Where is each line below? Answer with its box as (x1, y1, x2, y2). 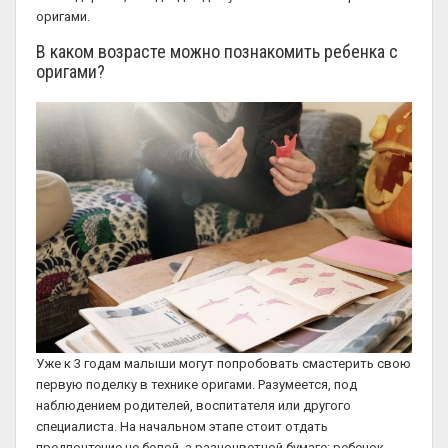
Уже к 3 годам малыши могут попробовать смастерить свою (36, 355, 411, 371)
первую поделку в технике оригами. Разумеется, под (36, 376, 357, 392)
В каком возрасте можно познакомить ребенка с (36, 41, 398, 62)
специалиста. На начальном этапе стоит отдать (36, 418, 328, 434)
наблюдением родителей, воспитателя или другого (36, 397, 351, 413)
